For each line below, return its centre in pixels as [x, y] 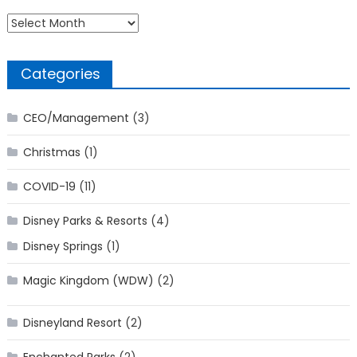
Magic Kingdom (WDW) [88, 281]
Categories [60, 74]
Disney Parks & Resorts [85, 221]
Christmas [51, 153]
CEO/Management [76, 118]
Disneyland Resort [72, 323]
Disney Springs [63, 247]
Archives [29, 21]
